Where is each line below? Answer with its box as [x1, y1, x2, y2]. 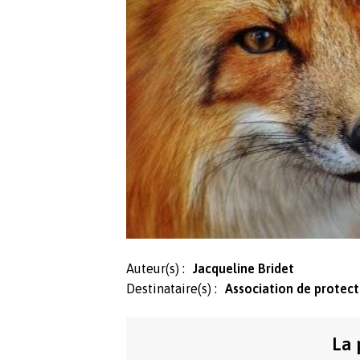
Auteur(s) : [126, 261, 185, 276]
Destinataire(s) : [126, 281, 217, 297]
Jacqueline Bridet [193, 261, 294, 276]
